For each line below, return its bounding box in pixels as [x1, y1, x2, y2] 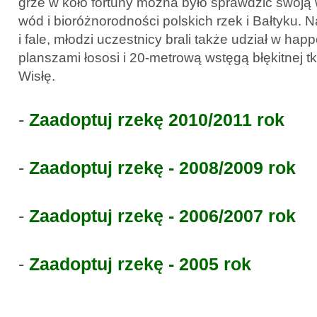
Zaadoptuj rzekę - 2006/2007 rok [24, 206, 296, 226]
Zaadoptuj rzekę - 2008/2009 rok [29, 158, 296, 178]
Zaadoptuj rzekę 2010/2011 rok [29, 110, 284, 129]
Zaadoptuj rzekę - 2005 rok [29, 254, 251, 274]
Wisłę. [18, 68, 55, 83]
